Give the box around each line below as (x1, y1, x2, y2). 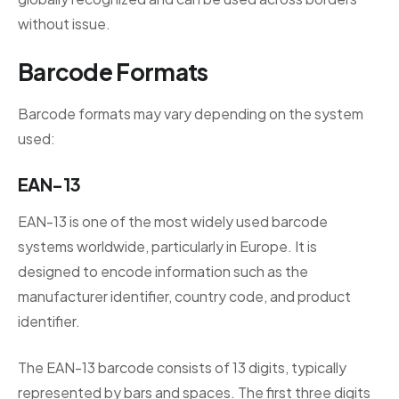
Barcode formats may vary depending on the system (18, 103, 363, 123)
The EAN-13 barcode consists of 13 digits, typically (18, 357, 346, 377)
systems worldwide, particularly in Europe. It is (18, 236, 317, 256)
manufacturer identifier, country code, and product (18, 286, 351, 305)
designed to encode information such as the (18, 261, 308, 281)
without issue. (18, 13, 110, 33)
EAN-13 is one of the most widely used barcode (18, 211, 328, 231)
